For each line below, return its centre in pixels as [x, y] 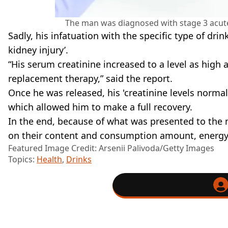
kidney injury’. [38, 50]
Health [49, 160]
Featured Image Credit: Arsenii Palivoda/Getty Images [111, 148]
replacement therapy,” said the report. [90, 79]
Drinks [79, 160]
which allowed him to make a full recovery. [100, 107]
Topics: [22, 160]
